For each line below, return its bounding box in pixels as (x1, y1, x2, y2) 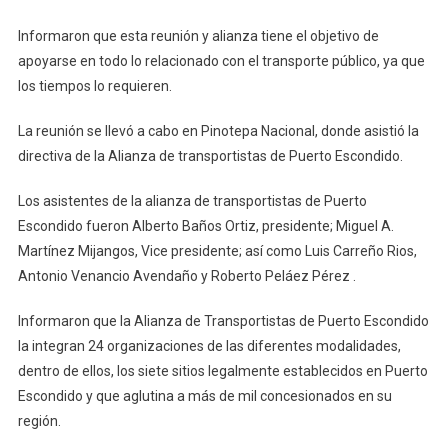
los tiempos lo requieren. (17, 78, 172, 95)
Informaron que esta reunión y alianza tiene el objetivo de (17, 28, 379, 45)
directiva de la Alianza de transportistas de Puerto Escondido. (17, 148, 406, 165)
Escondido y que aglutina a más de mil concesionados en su (17, 388, 392, 405)
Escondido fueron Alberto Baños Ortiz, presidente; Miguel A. (17, 218, 394, 235)
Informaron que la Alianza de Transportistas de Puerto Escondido (17, 313, 429, 330)
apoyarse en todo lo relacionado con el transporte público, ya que (17, 53, 425, 70)
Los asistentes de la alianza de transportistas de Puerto (17, 193, 367, 210)
